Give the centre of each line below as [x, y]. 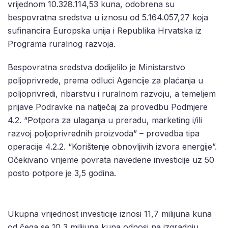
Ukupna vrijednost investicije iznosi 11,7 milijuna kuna [110, 213]
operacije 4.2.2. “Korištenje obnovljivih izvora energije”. [112, 146]
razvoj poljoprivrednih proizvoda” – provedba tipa [104, 133]
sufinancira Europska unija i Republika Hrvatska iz [105, 30]
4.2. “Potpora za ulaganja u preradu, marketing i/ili [105, 120]
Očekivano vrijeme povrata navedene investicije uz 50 [111, 160]
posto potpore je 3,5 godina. [62, 173]
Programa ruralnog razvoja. [62, 44]
